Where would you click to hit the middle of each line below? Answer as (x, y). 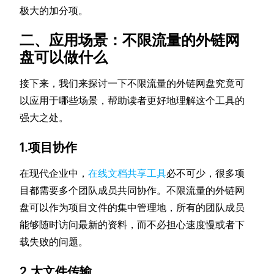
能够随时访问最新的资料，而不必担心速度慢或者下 (132, 225)
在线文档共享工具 (128, 174)
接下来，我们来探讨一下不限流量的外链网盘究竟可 (132, 84)
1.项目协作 (49, 147)
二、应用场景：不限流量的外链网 (130, 40)
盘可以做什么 (64, 57)
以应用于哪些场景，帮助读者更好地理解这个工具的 (132, 101)
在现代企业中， (54, 174)
